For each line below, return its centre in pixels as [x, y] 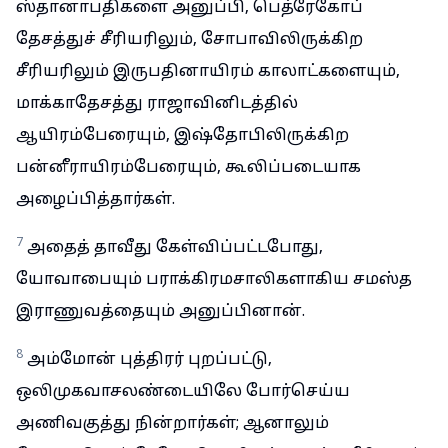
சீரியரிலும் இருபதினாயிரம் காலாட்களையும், [208, 72]
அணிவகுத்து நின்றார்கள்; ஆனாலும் [172, 424]
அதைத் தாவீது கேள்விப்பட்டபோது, [175, 248]
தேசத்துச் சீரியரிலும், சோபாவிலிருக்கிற [189, 40]
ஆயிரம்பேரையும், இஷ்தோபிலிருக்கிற [182, 136]
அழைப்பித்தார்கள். [95, 200]
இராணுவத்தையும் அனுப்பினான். [160, 312]
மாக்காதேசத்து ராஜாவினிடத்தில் [157, 104]
